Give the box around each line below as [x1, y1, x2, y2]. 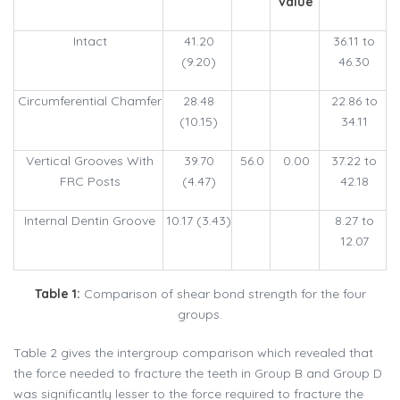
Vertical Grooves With [26, 153, 154, 170]
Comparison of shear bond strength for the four [79, 286, 366, 303]
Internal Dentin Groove [24, 212, 155, 229]
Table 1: [34, 286, 80, 303]
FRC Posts [59, 173, 121, 190]
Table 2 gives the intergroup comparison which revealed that [13, 345, 373, 362]
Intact [72, 33, 107, 50]
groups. [178, 306, 222, 323]
